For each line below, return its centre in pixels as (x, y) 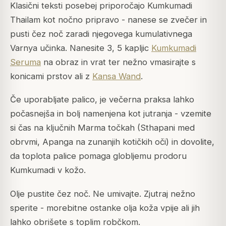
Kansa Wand (117, 76)
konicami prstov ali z (51, 76)
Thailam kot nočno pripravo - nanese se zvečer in (108, 20)
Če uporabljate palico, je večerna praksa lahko (102, 100)
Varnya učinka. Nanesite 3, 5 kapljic (81, 48)
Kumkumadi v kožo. (48, 170)
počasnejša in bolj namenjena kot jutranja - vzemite (111, 114)
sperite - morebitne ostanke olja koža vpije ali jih (105, 208)
